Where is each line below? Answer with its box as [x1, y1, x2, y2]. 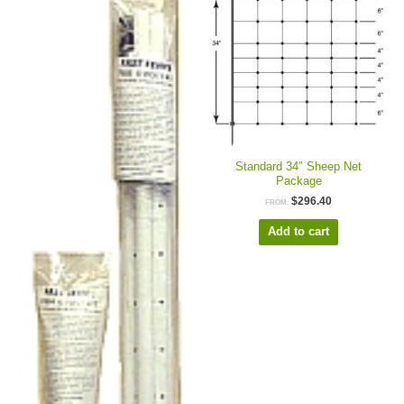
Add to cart [268, 225, 329, 239]
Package [275, 173, 322, 188]
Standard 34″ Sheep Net [235, 159, 362, 173]
